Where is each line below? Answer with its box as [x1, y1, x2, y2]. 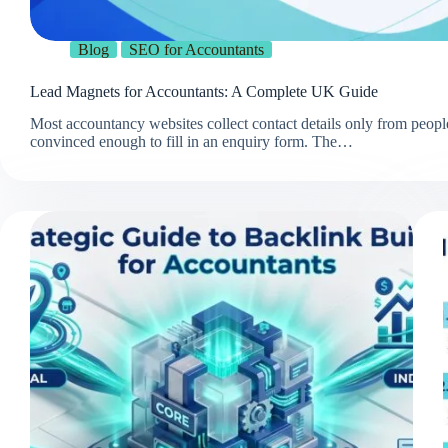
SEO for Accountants [129, 40, 264, 58]
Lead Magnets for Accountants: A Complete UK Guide [30, 82, 378, 100]
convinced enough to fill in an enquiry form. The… [30, 133, 353, 151]
